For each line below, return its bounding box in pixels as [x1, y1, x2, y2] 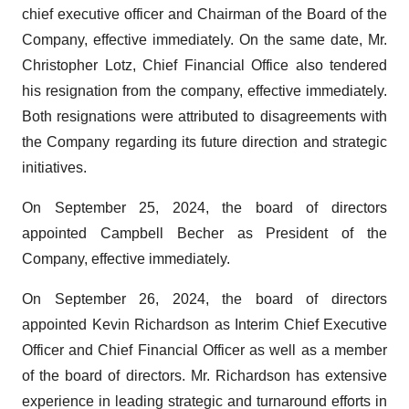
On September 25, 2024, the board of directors [22, 200, 387, 215]
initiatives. [22, 160, 87, 175]
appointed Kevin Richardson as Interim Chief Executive [22, 317, 387, 332]
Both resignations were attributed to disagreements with [22, 109, 387, 124]
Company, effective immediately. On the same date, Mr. [22, 32, 387, 47]
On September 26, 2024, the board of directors [22, 291, 387, 307]
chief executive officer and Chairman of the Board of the [22, 6, 387, 22]
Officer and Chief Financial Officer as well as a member [22, 342, 387, 358]
